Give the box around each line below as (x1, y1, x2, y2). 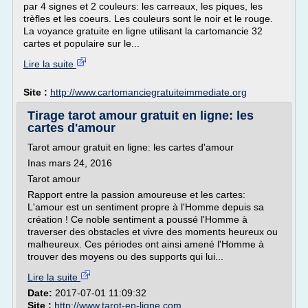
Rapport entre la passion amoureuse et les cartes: (27, 189, 245, 200)
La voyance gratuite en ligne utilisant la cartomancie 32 (23, 25, 263, 36)
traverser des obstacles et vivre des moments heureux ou (27, 226, 278, 237)
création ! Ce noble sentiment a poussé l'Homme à (27, 214, 247, 225)
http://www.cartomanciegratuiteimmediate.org (50, 87, 247, 98)
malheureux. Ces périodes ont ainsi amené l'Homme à (27, 239, 264, 250)
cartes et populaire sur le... (23, 38, 140, 49)
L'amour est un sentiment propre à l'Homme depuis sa (27, 201, 264, 212)
